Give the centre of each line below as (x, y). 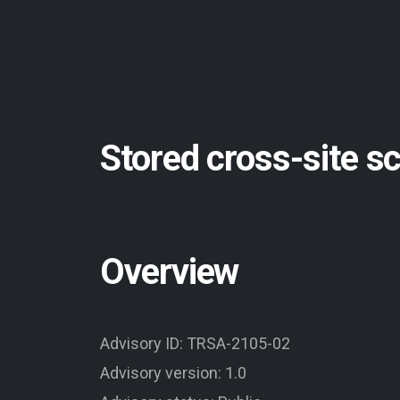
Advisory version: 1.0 (173, 372)
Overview (170, 271)
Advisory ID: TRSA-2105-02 (195, 343)
